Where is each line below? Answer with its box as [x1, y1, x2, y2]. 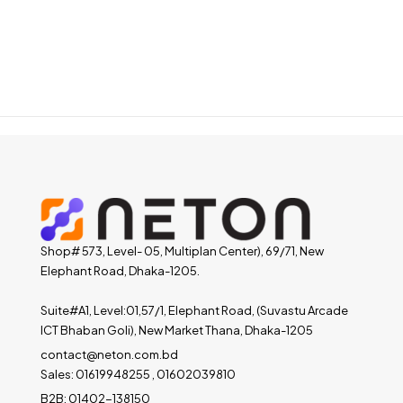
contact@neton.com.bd [40, 347, 178, 362]
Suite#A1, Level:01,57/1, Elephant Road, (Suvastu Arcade [40, 303, 348, 318]
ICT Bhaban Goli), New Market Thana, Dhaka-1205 [40, 323, 313, 337]
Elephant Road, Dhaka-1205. [40, 264, 200, 278]
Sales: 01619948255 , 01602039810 [40, 367, 236, 381]
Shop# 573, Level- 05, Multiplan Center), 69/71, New [40, 244, 324, 258]
